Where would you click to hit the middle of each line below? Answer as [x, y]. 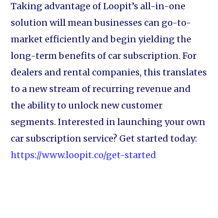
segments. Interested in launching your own [108, 122]
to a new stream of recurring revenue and [101, 89]
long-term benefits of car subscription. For [104, 56]
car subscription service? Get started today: [104, 138]
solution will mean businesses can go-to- [101, 23]
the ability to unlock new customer [87, 105]
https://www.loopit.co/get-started [84, 155]
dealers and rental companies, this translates [109, 72]
